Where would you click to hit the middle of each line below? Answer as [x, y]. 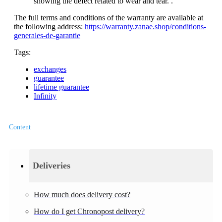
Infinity [45, 96]
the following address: [49, 27]
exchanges [50, 69]
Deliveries [52, 165]
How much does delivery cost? [82, 194]
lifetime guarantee [61, 87]
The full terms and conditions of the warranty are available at [109, 18]
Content [20, 127]
